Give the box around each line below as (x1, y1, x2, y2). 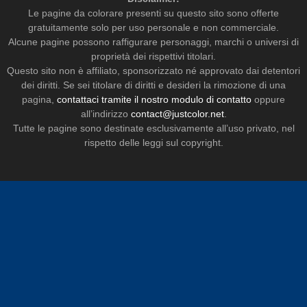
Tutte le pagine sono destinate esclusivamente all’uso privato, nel (12, 122, 295, 134)
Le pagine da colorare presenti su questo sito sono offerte (28, 7, 279, 19)
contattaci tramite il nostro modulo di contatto (57, 93, 251, 105)
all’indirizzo (80, 108, 131, 119)
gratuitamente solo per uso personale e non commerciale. (28, 21, 279, 33)
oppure (251, 93, 285, 105)
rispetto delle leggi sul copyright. (84, 136, 223, 148)
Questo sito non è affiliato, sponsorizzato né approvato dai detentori (7, 64, 300, 76)
